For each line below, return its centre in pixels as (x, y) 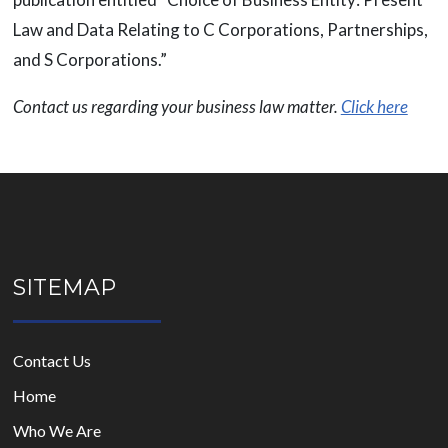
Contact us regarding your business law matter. (176, 107)
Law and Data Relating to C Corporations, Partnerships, (220, 30)
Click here (374, 107)
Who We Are (56, 431)
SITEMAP (64, 288)
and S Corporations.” (89, 60)
